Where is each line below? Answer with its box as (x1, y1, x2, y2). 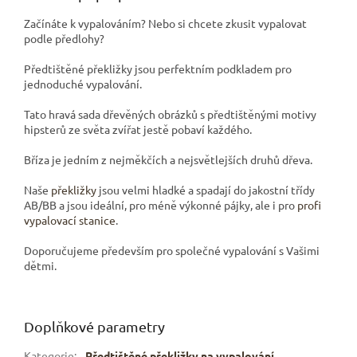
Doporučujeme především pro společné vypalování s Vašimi (24, 242, 320, 257)
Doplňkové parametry (24, 317, 165, 335)
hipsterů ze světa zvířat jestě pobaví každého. (24, 121, 252, 136)
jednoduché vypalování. (24, 76, 144, 91)
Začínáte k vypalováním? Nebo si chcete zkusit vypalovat (24, 15, 307, 30)
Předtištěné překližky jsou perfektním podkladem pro (24, 61, 292, 76)
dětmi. (24, 257, 57, 273)
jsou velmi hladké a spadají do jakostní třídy (96, 182, 315, 197)
